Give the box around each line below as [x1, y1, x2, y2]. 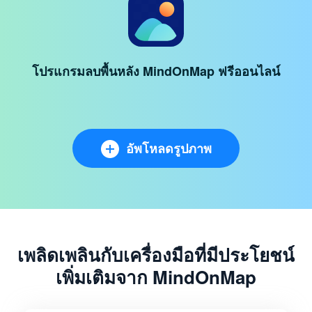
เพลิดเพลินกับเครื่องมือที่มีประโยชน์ [17, 242, 295, 268]
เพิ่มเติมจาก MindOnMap [56, 264, 256, 290]
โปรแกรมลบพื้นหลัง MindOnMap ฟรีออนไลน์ [32, 62, 280, 81]
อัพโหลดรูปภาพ [125, 139, 212, 158]
